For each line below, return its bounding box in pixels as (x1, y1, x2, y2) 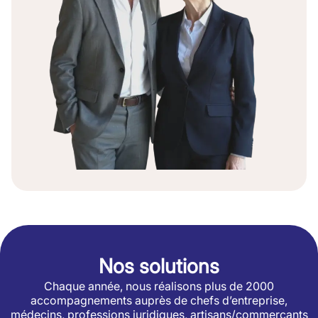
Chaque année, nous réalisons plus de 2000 (44, 278, 274, 293)
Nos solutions (99, 253, 219, 278)
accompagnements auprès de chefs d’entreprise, (31, 292, 287, 307)
